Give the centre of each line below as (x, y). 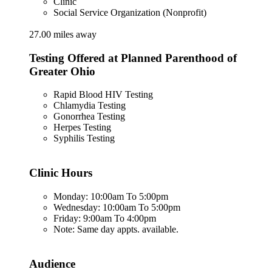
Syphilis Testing (84, 138)
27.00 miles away (63, 34)
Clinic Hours (61, 173)
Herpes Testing (82, 127)
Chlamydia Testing (90, 106)
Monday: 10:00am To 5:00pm (111, 196)
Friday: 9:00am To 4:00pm (105, 218)
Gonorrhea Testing (89, 117)
